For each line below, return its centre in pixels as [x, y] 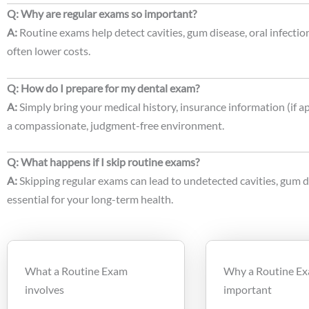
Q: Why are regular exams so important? [102, 14]
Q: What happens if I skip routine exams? [103, 162]
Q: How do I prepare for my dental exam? [103, 88]
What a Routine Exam [76, 270]
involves [44, 289]
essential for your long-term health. [90, 199]
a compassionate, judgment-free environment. [116, 125]
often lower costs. [49, 51]
